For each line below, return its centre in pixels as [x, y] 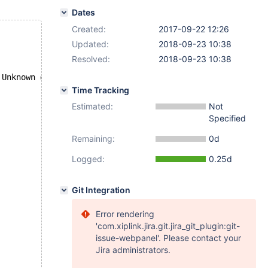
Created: [89, 29]
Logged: [88, 159]
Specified [227, 118]
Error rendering [125, 214]
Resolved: [91, 59]
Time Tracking [101, 90]
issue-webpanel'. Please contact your [168, 238]
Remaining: [93, 138]
